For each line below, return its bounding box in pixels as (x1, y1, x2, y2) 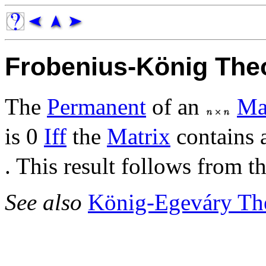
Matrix (107, 123, 170, 149)
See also (5, 189, 88, 215)
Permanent (47, 93, 146, 119)
